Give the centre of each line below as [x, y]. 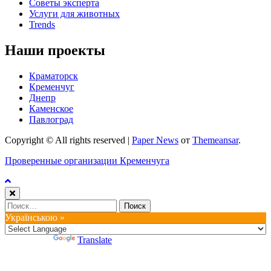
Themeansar [215, 140]
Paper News [155, 140]
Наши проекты [55, 51]
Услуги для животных [74, 14]
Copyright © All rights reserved [66, 140]
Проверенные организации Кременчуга [87, 161]
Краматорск [54, 76]
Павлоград [51, 120]
